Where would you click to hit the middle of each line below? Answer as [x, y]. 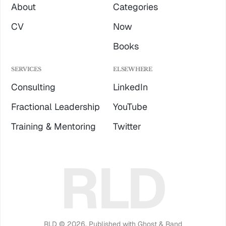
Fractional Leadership [56, 107]
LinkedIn [130, 87]
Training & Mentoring [54, 126]
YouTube [130, 107]
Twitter [127, 126]
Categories [135, 7]
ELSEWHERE [133, 69]
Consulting [34, 87]
